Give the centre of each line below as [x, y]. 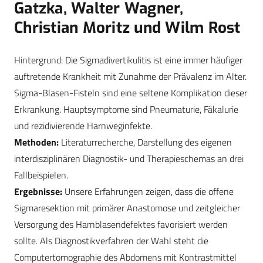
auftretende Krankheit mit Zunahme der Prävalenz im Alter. [130, 77]
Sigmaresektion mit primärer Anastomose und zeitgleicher [127, 208]
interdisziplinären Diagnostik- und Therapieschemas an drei [129, 159]
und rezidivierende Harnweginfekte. [83, 126]
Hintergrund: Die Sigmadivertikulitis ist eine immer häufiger [128, 60]
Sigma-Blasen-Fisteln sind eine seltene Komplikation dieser [131, 93]
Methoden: [36, 142]
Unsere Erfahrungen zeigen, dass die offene [149, 192]
